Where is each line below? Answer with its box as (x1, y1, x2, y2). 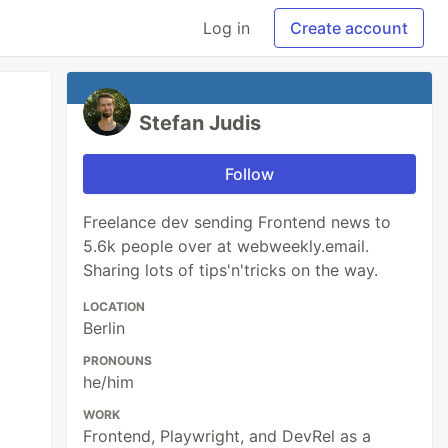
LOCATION (83, 299, 146, 314)
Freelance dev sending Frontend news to (83, 212, 392, 232)
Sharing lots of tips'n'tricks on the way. (83, 260, 379, 280)
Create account (290, 18, 408, 38)
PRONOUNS (83, 353, 153, 368)
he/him (83, 372, 135, 392)
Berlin (83, 318, 126, 338)
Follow (225, 164, 275, 184)
